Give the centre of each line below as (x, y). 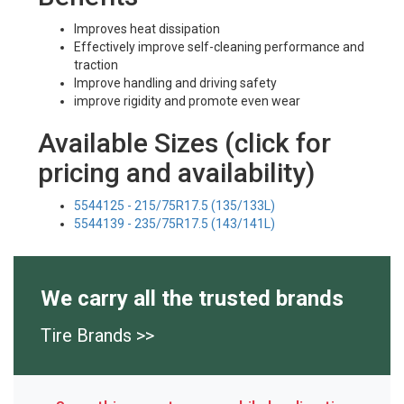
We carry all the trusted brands (192, 298)
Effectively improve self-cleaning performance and (219, 47)
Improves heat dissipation (147, 29)
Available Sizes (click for (184, 143)
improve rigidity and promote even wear (187, 101)
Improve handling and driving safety (175, 83)
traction (96, 65)
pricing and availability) (176, 173)
